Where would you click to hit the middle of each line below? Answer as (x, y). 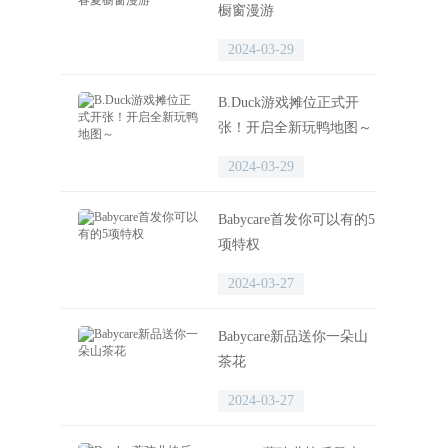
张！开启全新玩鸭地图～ (295, 127)
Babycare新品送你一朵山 (293, 336)
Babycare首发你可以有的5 (296, 219)
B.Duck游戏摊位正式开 (288, 102)
